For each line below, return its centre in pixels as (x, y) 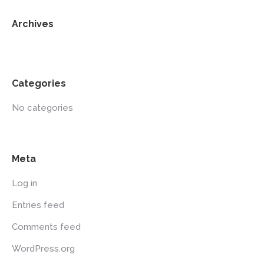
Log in (24, 183)
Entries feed (38, 205)
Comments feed (46, 227)
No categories (42, 108)
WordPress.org (43, 249)
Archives (33, 24)
